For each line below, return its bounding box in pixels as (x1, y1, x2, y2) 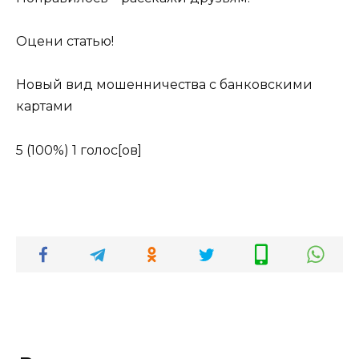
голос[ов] (77, 142, 142, 158)
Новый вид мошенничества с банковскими (16, 77, 313, 93)
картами (16, 99, 73, 115)
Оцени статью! (16, 34, 114, 50)
